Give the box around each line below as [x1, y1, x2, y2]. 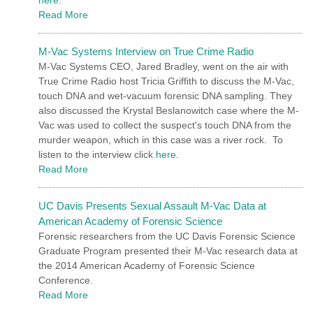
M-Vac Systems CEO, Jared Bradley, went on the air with [38, 60, 289, 72]
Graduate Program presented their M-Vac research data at [38, 245, 298, 256]
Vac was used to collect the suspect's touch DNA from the [38, 119, 291, 131]
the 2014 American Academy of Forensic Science [38, 259, 255, 271]
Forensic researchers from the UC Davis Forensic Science [38, 230, 296, 242]
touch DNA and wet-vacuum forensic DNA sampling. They [38, 89, 292, 101]
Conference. [38, 274, 93, 286]
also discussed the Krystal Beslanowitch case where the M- [38, 104, 299, 116]
